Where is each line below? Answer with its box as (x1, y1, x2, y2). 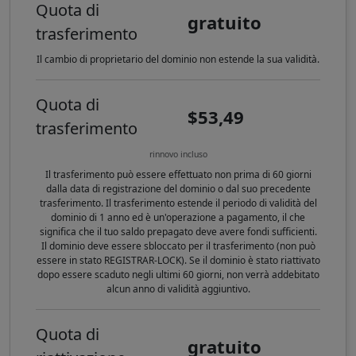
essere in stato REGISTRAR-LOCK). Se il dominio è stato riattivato (36, 253, 320, 268)
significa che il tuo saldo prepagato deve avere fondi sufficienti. (39, 225, 317, 239)
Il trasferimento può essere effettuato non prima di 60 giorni (44, 168, 311, 182)
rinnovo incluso (149, 149, 207, 161)
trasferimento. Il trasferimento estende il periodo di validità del (39, 196, 317, 211)
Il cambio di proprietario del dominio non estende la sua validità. (37, 52, 319, 67)
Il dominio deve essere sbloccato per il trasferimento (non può (41, 239, 315, 253)
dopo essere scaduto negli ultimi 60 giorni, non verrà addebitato (37, 268, 319, 282)
